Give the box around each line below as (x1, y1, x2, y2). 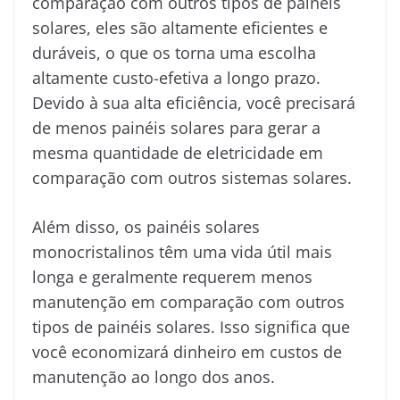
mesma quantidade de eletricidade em (32, 141, 323, 163)
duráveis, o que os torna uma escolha (32, 41, 316, 63)
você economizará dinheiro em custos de (32, 340, 342, 362)
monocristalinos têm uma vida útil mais (32, 240, 332, 262)
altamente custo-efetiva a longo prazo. (32, 66, 321, 88)
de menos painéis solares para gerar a (32, 116, 321, 138)
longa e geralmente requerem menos (32, 265, 312, 287)
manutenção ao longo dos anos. (32, 365, 275, 387)
